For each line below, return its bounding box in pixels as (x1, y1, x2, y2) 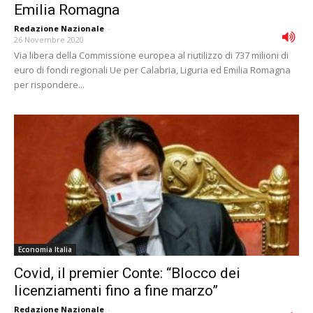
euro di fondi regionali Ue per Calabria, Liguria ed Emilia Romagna (14, 64, 291, 77)
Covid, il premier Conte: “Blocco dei (14, 264, 240, 282)
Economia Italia (18, 244, 72, 254)
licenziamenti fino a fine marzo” (14, 282, 218, 299)
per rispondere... (14, 78, 85, 92)
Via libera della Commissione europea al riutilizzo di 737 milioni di (14, 49, 289, 62)
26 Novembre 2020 (14, 34, 84, 45)
